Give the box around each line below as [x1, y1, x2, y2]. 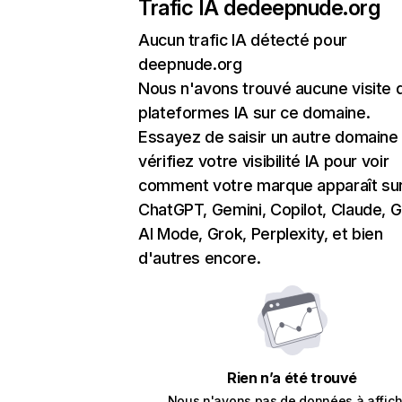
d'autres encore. [138, 249, 261, 267]
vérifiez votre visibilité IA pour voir [138, 152, 389, 170]
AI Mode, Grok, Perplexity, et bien [138, 224, 383, 243]
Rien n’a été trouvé [226, 369, 358, 387]
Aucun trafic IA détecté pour [138, 31, 347, 49]
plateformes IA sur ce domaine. [138, 103, 371, 122]
